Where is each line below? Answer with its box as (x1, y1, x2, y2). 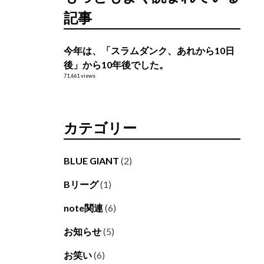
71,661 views (64, 72, 95, 80)
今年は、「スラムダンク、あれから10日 (64, 45, 235, 57)
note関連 (64, 202, 103, 214)
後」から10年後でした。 (64, 59, 169, 71)
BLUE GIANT (64, 155, 119, 167)
